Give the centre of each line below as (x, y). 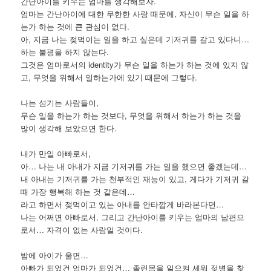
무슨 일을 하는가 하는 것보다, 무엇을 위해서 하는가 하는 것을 (131, 116)
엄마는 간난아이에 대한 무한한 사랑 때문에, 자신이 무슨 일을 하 (135, 14)
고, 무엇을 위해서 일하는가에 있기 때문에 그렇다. (109, 77)
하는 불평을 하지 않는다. (66, 52)
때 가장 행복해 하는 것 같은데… (78, 192)
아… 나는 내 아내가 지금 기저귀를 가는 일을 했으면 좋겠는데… (134, 166)
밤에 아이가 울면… (55, 255)
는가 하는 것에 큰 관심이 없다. (75, 27)
